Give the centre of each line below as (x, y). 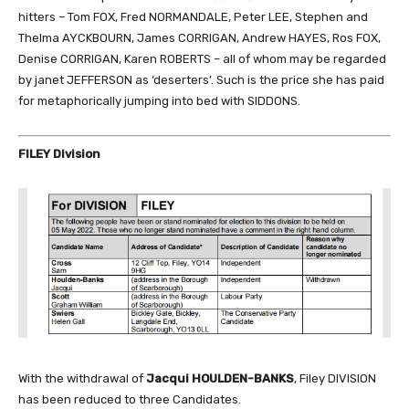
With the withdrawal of (82, 379)
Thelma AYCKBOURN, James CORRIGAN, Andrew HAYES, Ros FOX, (199, 38)
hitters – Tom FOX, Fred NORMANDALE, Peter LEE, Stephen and (193, 17)
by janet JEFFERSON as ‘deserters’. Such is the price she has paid (201, 80)
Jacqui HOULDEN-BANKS (220, 379)
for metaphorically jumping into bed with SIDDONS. (159, 101)
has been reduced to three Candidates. (130, 400)
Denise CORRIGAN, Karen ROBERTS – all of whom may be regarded (202, 59)
